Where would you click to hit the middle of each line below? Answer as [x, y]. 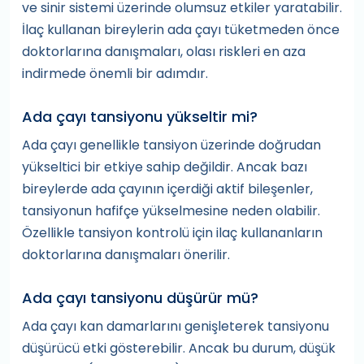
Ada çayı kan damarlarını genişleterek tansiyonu [175, 327]
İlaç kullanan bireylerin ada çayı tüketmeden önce [181, 30]
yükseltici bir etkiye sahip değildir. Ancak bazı [165, 167]
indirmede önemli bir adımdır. [115, 74]
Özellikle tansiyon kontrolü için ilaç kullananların [172, 233]
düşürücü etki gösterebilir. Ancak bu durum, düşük [179, 349]
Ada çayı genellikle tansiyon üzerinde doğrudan [171, 145]
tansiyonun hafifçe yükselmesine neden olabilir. [171, 211]
